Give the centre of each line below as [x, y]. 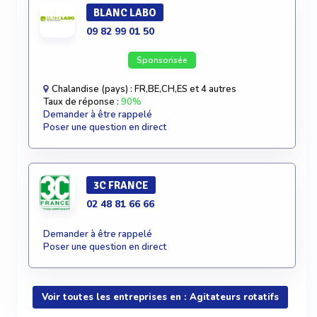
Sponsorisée [162, 60]
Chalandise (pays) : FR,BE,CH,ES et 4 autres [143, 89]
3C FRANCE [121, 185]
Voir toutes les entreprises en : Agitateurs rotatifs [160, 297]
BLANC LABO [125, 13]
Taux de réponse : [82, 102]
